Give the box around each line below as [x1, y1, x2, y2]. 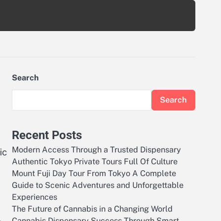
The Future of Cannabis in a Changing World [12, 204, 173, 214]
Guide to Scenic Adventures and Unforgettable [12, 181, 184, 190]
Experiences [12, 192, 57, 202]
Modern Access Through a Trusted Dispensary [12, 145, 181, 154]
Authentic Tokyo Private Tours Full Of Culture [12, 157, 178, 166]
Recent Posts [12, 128, 82, 142]
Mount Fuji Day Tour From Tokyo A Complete [12, 169, 176, 178]
